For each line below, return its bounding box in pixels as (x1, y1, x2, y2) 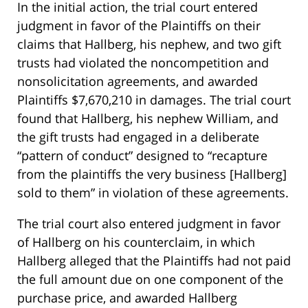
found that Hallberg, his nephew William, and (17, 110, 278, 127)
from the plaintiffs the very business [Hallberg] (17, 166, 287, 183)
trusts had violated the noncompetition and (17, 54, 269, 71)
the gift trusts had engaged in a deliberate (17, 129, 259, 146)
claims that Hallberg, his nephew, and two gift (17, 36, 281, 53)
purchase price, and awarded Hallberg (17, 289, 237, 307)
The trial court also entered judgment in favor (17, 215, 280, 232)
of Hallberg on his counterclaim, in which (17, 234, 255, 251)
